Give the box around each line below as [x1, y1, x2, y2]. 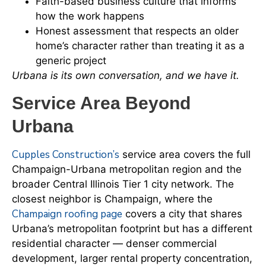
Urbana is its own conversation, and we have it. [12, 69, 239, 82]
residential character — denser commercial [12, 237, 217, 250]
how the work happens [36, 10, 144, 23]
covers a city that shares [122, 208, 242, 220]
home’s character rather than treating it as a [36, 40, 245, 52]
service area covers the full [119, 148, 251, 161]
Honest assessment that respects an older [36, 25, 239, 37]
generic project [36, 55, 106, 67]
